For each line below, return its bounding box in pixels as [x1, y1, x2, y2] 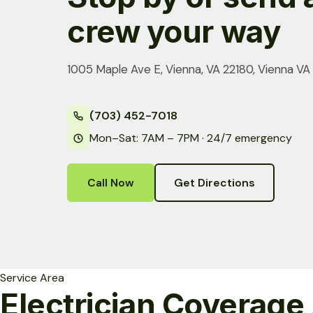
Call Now [87, 175, 134, 191]
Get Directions [174, 175, 255, 191]
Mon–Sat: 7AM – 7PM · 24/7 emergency [89, 131, 292, 146]
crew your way [67, 13, 281, 51]
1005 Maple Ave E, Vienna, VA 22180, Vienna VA [67, 61, 310, 78]
